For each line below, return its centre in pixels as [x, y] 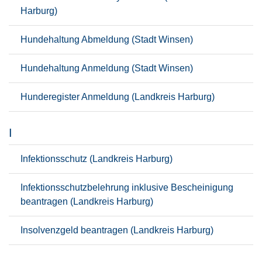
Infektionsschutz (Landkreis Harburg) [96, 159]
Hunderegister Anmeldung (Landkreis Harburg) [118, 97]
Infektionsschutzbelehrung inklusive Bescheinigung [127, 187]
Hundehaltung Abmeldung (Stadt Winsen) [107, 39]
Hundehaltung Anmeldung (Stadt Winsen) [107, 68]
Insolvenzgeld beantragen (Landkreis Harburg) [117, 230]
